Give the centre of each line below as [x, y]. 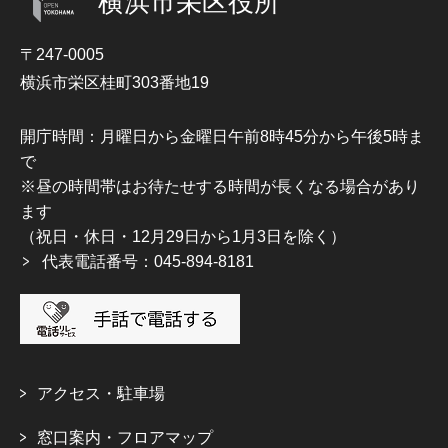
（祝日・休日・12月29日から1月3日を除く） [183, 236]
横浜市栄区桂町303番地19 [114, 82]
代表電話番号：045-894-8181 [148, 261]
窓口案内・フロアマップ [125, 437]
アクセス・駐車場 [101, 393]
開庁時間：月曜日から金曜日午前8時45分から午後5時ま [222, 136]
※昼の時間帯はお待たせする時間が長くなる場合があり [220, 186]
